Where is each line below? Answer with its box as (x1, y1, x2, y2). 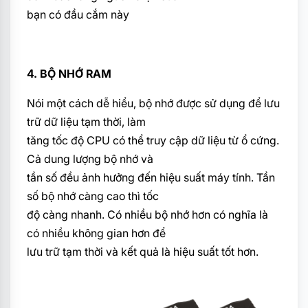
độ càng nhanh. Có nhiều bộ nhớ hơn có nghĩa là (27, 207, 268, 221)
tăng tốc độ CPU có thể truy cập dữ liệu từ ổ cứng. (27, 133, 279, 147)
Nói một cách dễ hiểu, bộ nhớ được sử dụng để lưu (27, 96, 280, 110)
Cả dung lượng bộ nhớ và (27, 151, 153, 166)
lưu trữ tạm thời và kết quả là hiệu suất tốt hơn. (27, 244, 258, 258)
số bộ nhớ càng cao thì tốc (27, 188, 159, 203)
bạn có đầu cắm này (27, 7, 129, 21)
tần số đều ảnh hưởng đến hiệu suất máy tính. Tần (27, 170, 275, 184)
